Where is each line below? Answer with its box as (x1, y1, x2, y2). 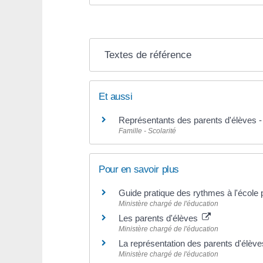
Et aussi (99, 90, 133, 102)
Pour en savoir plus (99, 163, 179, 175)
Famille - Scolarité (119, 126, 176, 135)
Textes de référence (104, 49, 192, 60)
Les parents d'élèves (119, 213, 200, 223)
